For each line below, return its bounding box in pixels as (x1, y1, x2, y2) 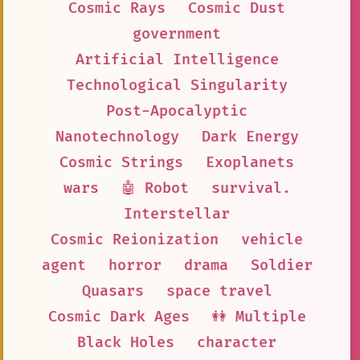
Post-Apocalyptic (106, 101, 247, 121)
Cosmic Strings (59, 153, 183, 172)
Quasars (81, 281, 144, 301)
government (133, 24, 221, 43)
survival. (211, 178, 291, 198)
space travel (166, 281, 272, 301)
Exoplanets (206, 153, 294, 172)
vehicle (241, 230, 303, 249)
